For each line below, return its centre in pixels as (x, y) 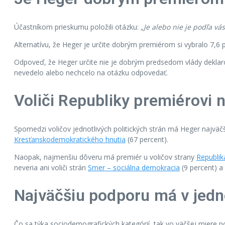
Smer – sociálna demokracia (134, 167)
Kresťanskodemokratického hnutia (70, 139)
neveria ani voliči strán (51, 167)
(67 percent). (147, 139)
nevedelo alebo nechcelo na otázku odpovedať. (91, 72)
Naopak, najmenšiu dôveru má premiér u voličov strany (105, 157)
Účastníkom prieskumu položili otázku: (77, 27)
